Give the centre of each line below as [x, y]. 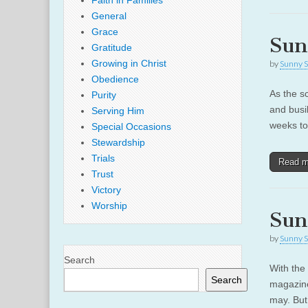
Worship [109, 206]
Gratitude [112, 47]
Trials [103, 158]
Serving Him [118, 111]
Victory [106, 190]
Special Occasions [131, 126]
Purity [104, 95]
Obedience [115, 79]
